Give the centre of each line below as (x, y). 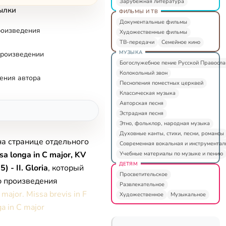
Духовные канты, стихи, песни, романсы (172, 133)
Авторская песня (141, 103)
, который (66, 168)
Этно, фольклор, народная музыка (164, 123)
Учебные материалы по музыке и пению (171, 153)
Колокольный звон (143, 73)
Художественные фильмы (153, 32)
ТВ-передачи (137, 42)
